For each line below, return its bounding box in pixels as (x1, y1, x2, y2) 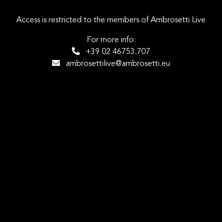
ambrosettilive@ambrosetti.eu (60, 58, 170, 68)
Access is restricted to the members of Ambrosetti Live (16, 15, 206, 25)
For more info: (86, 35, 136, 45)
